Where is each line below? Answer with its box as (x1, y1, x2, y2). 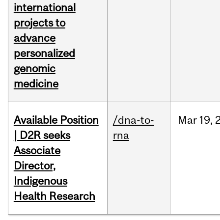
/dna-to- (112, 113, 154, 127)
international (13, 1, 76, 14)
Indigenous (13, 174, 67, 188)
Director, (13, 159, 55, 172)
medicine (13, 77, 58, 90)
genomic (13, 62, 55, 75)
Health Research (13, 190, 95, 203)
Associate (13, 144, 60, 157)
